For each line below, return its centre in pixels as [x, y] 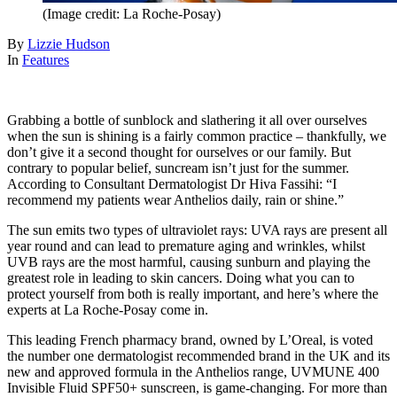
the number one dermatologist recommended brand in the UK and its [198, 356]
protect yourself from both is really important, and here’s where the [193, 294]
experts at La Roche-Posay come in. [108, 310]
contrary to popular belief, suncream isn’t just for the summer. [178, 168]
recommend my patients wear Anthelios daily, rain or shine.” [175, 200]
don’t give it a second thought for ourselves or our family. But [179, 152]
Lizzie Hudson [69, 44]
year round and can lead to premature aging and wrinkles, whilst [186, 246]
